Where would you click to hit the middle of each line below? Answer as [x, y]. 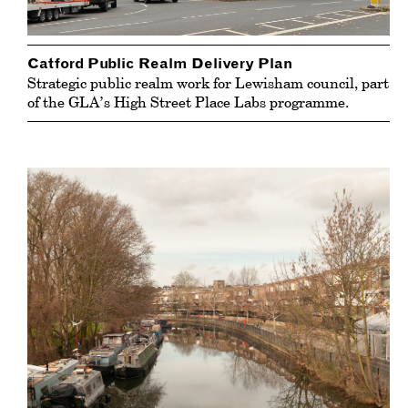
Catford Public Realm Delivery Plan [160, 63]
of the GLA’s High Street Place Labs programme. [188, 102]
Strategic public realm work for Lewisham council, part [208, 82]
